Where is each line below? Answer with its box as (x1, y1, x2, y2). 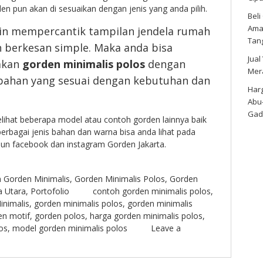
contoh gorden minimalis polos (92, 186, 211, 197)
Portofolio (30, 186, 69, 197)
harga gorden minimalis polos (89, 210, 203, 222)
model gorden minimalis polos (12, 222, 127, 234)
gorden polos (34, 210, 85, 222)
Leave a (150, 222, 181, 234)
